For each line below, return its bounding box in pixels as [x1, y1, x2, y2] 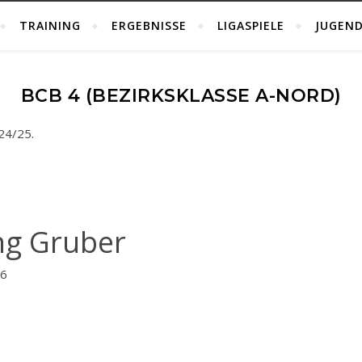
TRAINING [19, 18, 81, 33]
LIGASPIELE [217, 18, 284, 33]
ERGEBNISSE [112, 18, 187, 33]
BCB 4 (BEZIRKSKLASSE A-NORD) [20, 85, 342, 107]
